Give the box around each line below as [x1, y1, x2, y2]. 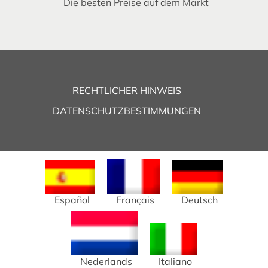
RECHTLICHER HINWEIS [72, 84, 181, 96]
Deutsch [181, 193, 218, 206]
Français [116, 193, 155, 206]
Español [54, 193, 90, 206]
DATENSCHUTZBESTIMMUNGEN [52, 104, 201, 117]
